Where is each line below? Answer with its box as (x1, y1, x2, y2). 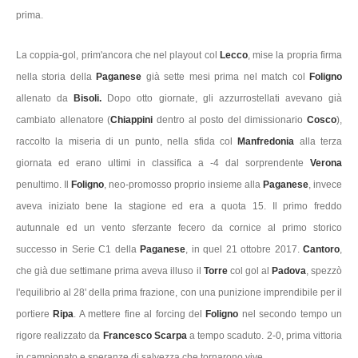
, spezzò (305, 265, 343, 277)
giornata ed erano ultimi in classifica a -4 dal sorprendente (16, 157, 310, 169)
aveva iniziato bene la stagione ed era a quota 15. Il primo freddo (16, 201, 342, 213)
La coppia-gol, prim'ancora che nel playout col (16, 50, 220, 62)
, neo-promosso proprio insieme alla (104, 179, 263, 191)
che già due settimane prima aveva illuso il (16, 265, 204, 277)
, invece (308, 179, 342, 191)
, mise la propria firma (247, 50, 343, 62)
